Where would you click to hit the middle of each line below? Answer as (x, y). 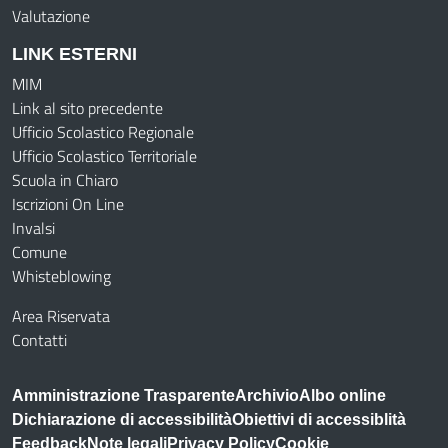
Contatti (39, 340)
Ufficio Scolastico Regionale (103, 132)
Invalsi (33, 228)
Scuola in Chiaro (65, 180)
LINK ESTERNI (74, 54)
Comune (39, 252)
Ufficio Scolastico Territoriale (104, 156)
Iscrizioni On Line (68, 204)
